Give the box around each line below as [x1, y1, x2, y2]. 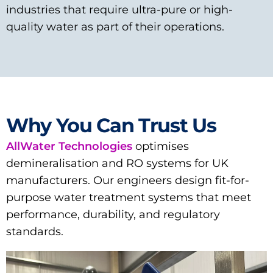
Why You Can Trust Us [6, 113, 216, 137]
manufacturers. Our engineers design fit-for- [6, 174, 249, 187]
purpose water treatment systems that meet [6, 191, 251, 204]
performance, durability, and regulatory [6, 208, 220, 221]
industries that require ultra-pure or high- [6, 3, 233, 16]
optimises [132, 140, 189, 153]
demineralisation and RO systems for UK [6, 157, 229, 170]
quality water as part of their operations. [6, 20, 224, 34]
